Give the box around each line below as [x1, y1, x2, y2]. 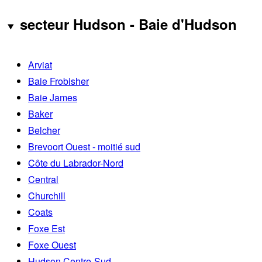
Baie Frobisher [28, 74, 89, 88]
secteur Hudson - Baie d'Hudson [19, 14, 237, 35]
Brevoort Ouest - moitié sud [28, 140, 140, 154]
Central [28, 173, 58, 187]
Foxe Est [28, 222, 65, 236]
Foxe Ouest [28, 238, 76, 252]
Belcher [28, 123, 60, 137]
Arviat [28, 58, 52, 72]
